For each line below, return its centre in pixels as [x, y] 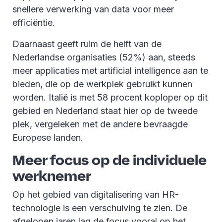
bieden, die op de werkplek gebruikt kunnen [102, 84]
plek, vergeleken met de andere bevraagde [100, 124]
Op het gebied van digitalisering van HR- [96, 194]
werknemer [52, 175]
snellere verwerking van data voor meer [93, 9]
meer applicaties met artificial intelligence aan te [110, 70]
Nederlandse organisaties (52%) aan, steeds [104, 57]
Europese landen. [48, 137]
